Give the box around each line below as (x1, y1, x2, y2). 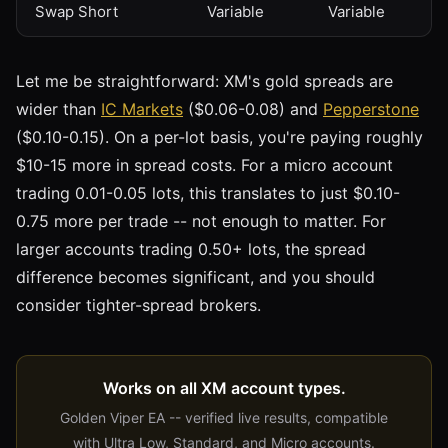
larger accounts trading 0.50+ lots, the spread (16, 238, 366, 259)
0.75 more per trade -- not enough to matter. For (16, 210, 386, 231)
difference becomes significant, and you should (16, 266, 375, 287)
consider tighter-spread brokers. (16, 294, 261, 315)
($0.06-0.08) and (183, 98, 323, 119)
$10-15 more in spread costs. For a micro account (16, 154, 393, 175)
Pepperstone (323, 98, 419, 119)
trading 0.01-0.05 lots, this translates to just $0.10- (16, 182, 400, 203)
